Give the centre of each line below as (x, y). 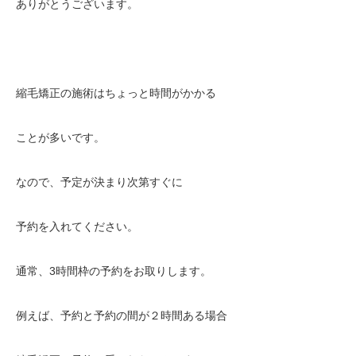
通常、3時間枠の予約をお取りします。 (114, 271)
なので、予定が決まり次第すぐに (99, 182)
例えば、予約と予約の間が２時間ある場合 (122, 315)
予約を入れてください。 (77, 226)
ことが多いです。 (60, 137)
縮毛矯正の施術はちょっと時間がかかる (116, 93)
